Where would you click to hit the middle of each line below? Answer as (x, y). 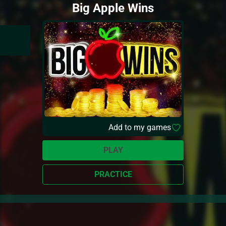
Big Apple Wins (113, 8)
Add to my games (140, 127)
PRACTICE (113, 174)
